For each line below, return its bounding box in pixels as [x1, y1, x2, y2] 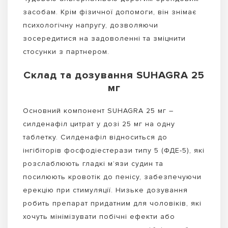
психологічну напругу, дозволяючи [23, 20, 158, 30]
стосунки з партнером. [23, 47, 109, 56]
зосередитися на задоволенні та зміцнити [23, 34, 186, 43]
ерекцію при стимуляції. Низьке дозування [23, 185, 188, 194]
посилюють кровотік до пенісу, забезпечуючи [23, 172, 202, 181]
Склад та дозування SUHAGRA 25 [23, 68, 205, 81]
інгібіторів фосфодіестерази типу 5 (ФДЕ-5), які [23, 146, 205, 155]
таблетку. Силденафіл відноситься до [23, 132, 167, 141]
